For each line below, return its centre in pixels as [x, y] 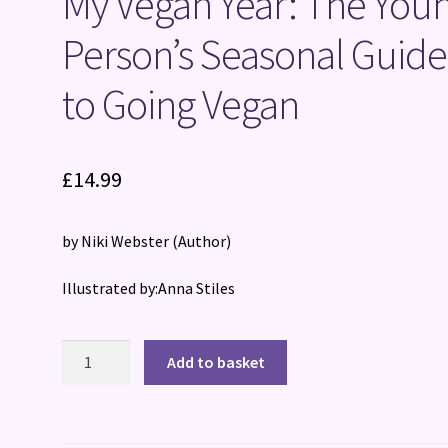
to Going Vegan [181, 103]
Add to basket [215, 361]
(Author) [202, 240]
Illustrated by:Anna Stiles [149, 288]
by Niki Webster [117, 240]
